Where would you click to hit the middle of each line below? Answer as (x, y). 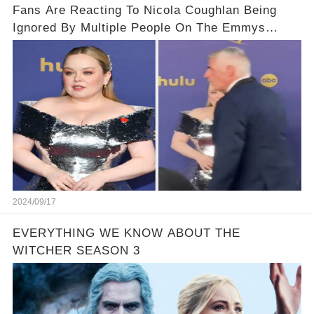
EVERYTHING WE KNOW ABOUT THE (126, 233)
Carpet (32, 46)
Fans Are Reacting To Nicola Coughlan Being (144, 11)
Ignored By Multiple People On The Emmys (139, 28)
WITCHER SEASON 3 (76, 251)
